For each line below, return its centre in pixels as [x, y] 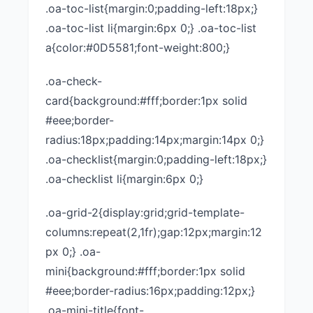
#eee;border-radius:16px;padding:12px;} [150, 291]
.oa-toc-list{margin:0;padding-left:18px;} [152, 8]
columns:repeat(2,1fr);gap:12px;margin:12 [154, 232]
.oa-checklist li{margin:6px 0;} [124, 179]
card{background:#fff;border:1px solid [146, 101]
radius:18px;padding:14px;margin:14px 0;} [155, 140]
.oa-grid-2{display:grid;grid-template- [145, 212]
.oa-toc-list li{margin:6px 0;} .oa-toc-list [151, 28]
